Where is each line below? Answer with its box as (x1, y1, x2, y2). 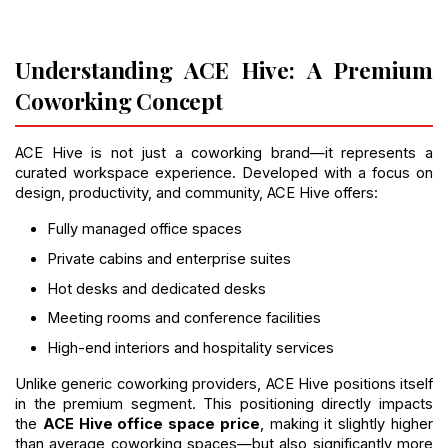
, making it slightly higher (259, 414, 434, 433)
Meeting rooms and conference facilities (47, 309, 321, 328)
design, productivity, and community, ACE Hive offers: (15, 184, 378, 203)
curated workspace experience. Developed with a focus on (15, 164, 433, 183)
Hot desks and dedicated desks (47, 279, 266, 298)
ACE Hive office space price (42, 414, 260, 433)
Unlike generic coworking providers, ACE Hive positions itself (15, 374, 433, 393)
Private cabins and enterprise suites (47, 250, 291, 269)
